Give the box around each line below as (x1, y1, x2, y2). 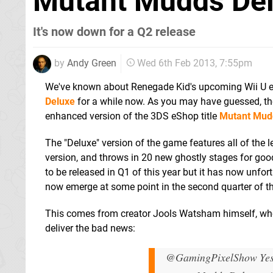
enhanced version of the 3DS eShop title (45, 110, 219, 122)
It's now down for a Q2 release (33, 24, 196, 39)
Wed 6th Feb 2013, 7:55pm (137, 57, 252, 69)
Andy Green (67, 57, 116, 69)
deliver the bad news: (45, 222, 135, 234)
